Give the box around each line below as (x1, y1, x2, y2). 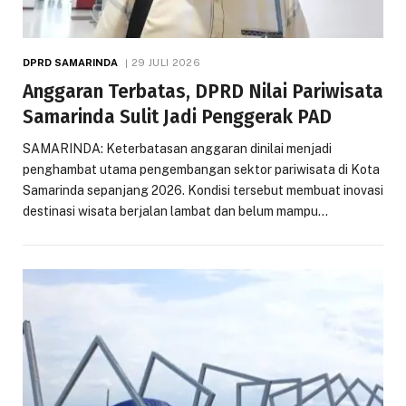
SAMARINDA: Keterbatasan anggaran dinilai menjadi (23, 140, 332, 156)
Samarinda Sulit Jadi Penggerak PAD (23, 104, 332, 129)
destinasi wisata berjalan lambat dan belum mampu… (23, 203, 328, 218)
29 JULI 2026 (130, 56, 200, 68)
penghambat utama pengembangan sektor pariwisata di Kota (23, 161, 380, 177)
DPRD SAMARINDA (23, 56, 119, 68)
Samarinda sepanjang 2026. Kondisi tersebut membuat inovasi (23, 182, 383, 198)
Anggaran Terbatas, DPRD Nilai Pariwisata (23, 79, 383, 103)
